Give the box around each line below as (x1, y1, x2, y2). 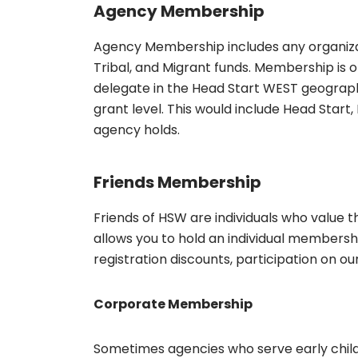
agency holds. (93, 121, 180, 139)
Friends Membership (93, 171, 261, 193)
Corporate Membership (93, 295, 253, 313)
